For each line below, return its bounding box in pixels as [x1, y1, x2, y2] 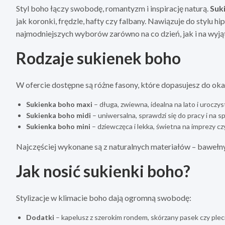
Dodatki [26, 213, 54, 222]
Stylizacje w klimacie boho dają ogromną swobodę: [16, 193, 191, 203]
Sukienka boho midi [26, 111, 91, 120]
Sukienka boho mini [26, 122, 90, 131]
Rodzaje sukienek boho [16, 48, 181, 68]
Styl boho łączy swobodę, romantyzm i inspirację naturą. [16, 4, 210, 14]
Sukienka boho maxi [26, 100, 92, 109]
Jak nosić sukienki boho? [16, 161, 190, 181]
